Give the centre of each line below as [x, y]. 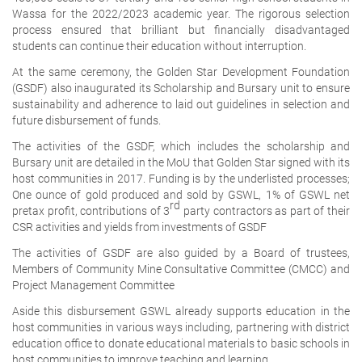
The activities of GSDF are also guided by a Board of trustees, [181, 253]
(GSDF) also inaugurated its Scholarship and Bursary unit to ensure [181, 88]
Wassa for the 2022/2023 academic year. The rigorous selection [181, 13]
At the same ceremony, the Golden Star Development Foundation [181, 72]
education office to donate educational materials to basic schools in [181, 343]
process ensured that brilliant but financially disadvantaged [181, 29]
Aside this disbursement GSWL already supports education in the [181, 311]
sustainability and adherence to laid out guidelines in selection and [181, 104]
